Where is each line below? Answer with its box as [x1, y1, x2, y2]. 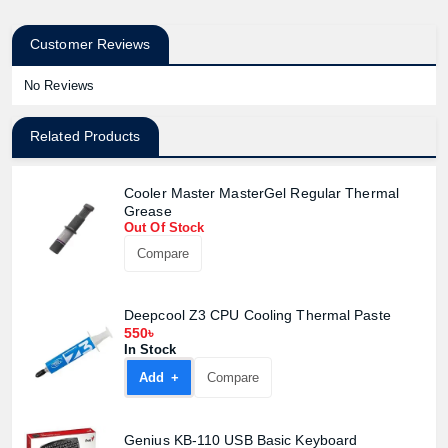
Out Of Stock [124, 220, 205, 235]
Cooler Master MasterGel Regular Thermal [124, 185, 399, 201]
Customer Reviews [30, 36, 151, 52]
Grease [124, 203, 172, 219]
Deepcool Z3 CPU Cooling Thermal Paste [124, 307, 391, 323]
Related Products [30, 128, 141, 144]
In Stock [124, 342, 176, 357]
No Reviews [24, 78, 94, 93]
